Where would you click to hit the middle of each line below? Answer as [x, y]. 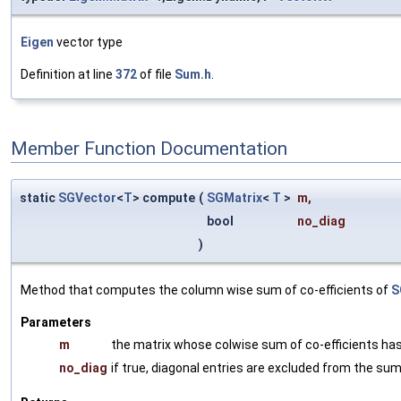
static [39, 197]
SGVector [87, 197]
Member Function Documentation [149, 149]
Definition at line [68, 74]
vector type [88, 42]
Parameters [56, 322]
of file [156, 74]
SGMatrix [235, 197]
